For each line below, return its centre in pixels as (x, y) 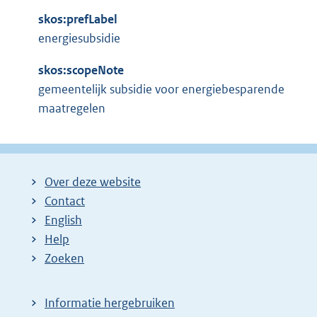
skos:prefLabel (78, 19)
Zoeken (64, 258)
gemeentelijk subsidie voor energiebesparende (161, 90)
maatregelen (72, 109)
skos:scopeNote (81, 70)
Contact (65, 201)
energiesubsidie (79, 39)
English (63, 220)
